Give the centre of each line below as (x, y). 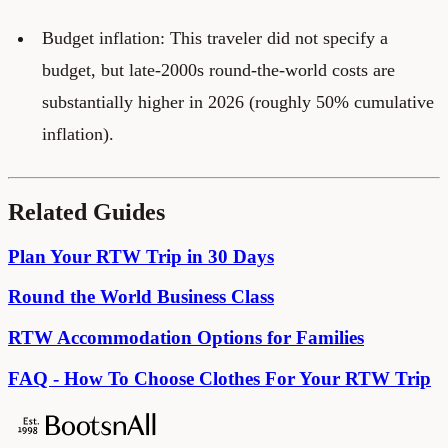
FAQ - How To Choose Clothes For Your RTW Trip (219, 378)
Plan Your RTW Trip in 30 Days (141, 256)
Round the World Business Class (141, 297)
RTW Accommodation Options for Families (186, 338)
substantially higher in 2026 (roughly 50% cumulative (237, 101)
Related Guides (86, 211)
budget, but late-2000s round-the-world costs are (218, 69)
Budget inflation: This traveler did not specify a (214, 37)
